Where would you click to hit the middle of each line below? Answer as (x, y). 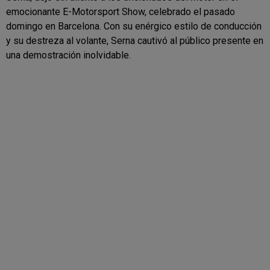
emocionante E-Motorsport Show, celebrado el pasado (121, 12)
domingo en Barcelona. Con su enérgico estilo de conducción (134, 26)
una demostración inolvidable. (68, 55)
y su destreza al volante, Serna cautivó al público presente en (135, 41)
